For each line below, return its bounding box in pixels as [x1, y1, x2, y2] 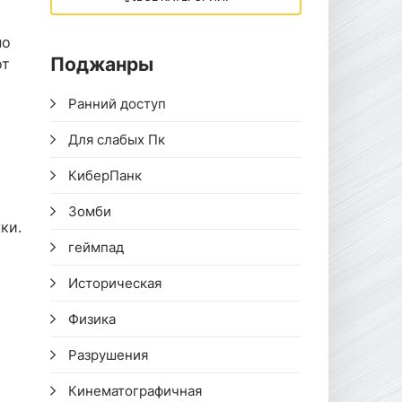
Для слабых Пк [68, 131, 165, 148]
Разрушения [68, 346, 148, 363]
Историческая [68, 275, 162, 292]
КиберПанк [68, 167, 142, 184]
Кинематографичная [68, 382, 202, 399]
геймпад [68, 239, 124, 256]
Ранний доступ [68, 95, 166, 112]
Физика [68, 310, 116, 328]
